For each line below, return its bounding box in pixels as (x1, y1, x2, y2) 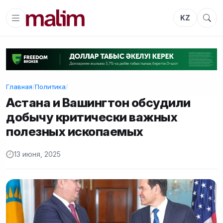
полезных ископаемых (6, 123, 143, 139)
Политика (35, 82, 66, 91)
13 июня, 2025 (14, 150, 61, 159)
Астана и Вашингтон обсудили (6, 95, 191, 110)
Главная (6, 82, 32, 91)
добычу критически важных (6, 109, 178, 124)
